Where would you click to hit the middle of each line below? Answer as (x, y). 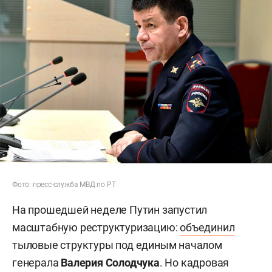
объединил (207, 227)
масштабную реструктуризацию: (96, 227)
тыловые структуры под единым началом (117, 245)
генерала (37, 262)
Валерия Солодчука (110, 262)
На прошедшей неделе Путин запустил (110, 209)
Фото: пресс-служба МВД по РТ (64, 184)
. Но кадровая (194, 262)
